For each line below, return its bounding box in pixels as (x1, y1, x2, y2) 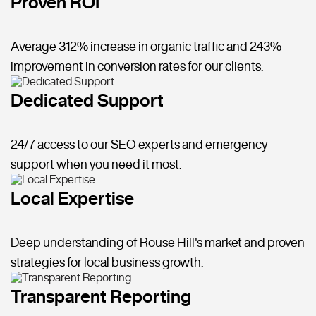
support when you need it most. (11, 157, 181, 171)
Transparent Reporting (11, 287, 191, 305)
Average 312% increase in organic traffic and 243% (11, 39, 281, 53)
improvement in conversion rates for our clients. (11, 59, 263, 73)
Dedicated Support (11, 91, 164, 109)
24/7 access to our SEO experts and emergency (11, 138, 268, 151)
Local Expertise (11, 189, 134, 207)
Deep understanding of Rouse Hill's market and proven (11, 236, 305, 249)
